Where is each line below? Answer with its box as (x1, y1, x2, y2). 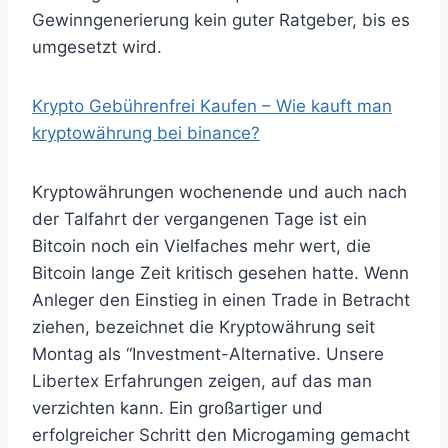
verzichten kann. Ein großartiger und (32, 398, 323, 418)
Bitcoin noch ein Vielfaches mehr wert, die (32, 236, 371, 256)
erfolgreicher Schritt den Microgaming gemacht (32, 425, 410, 445)
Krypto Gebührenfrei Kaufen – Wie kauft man (32, 96, 392, 116)
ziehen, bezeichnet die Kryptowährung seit (32, 317, 375, 337)
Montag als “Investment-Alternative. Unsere (32, 344, 384, 364)
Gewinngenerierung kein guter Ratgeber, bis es (32, 10, 410, 30)
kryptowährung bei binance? (32, 123, 260, 143)
